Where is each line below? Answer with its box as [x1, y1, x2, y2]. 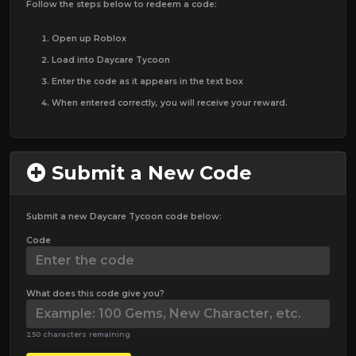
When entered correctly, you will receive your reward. [52, 97, 288, 108]
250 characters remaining [26, 329, 130, 339]
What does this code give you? [26, 288, 164, 299]
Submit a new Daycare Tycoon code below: [26, 211, 222, 222]
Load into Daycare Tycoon [52, 54, 170, 65]
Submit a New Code [46, 161, 252, 184]
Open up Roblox [52, 33, 126, 44]
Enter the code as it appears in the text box [52, 75, 243, 87]
